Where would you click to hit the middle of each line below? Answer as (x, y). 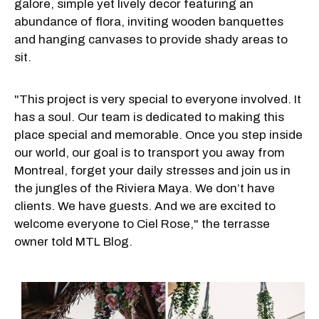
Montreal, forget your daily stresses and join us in (152, 170)
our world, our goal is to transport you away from (150, 152)
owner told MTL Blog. (73, 241)
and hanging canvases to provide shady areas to (151, 39)
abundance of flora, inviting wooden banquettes (149, 21)
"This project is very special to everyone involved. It (158, 99)
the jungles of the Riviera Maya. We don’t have (145, 188)
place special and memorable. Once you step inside (158, 135)
